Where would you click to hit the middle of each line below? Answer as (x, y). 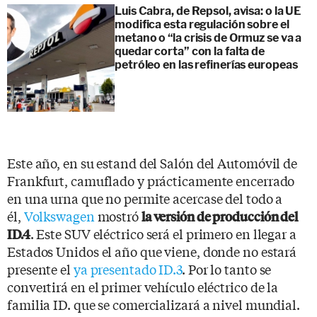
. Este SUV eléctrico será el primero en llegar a (163, 233)
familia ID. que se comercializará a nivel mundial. (154, 304)
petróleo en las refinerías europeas (206, 64)
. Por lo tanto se (227, 269)
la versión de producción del (220, 216)
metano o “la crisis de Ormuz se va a (208, 38)
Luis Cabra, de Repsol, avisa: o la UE (208, 11)
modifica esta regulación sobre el (202, 24)
